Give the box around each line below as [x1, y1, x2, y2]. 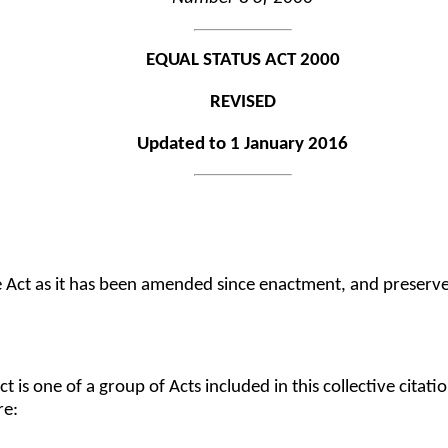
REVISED [209, 92, 276, 112]
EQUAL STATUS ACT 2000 [145, 51, 340, 71]
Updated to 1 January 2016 [137, 134, 349, 154]
